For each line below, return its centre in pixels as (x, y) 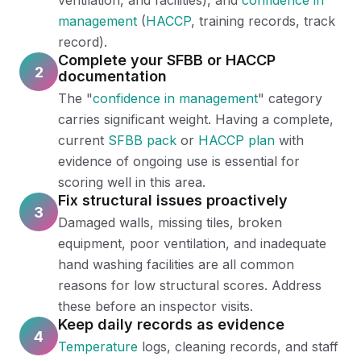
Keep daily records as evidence (171, 324)
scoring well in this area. (132, 182)
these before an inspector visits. (156, 306)
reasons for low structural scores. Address (190, 285)
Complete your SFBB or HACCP (167, 60)
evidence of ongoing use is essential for (179, 161)
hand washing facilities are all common (176, 264)
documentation (112, 76)
